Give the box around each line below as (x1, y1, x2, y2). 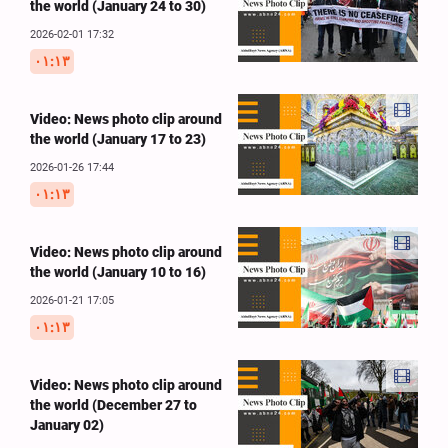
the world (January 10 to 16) (30, 263, 206, 280)
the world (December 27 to (30, 396, 197, 413)
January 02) (30, 416, 104, 433)
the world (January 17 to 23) (30, 130, 206, 147)
